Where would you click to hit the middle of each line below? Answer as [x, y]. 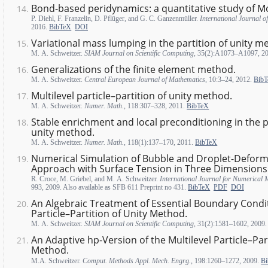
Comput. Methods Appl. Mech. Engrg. [137, 261]
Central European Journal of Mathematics [145, 80]
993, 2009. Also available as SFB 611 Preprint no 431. [110, 188]
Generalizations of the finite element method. [134, 69]
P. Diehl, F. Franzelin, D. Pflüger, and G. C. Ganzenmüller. [116, 18]
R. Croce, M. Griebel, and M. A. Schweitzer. [96, 179]
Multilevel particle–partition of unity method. [132, 96]
